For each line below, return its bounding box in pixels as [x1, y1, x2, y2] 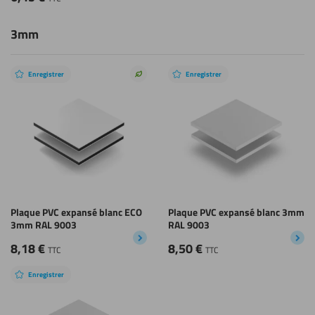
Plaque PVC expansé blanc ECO [11, 205, 142, 219]
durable [134, 86, 172, 103]
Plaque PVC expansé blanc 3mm [168, 205, 304, 219]
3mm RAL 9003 [11, 217, 77, 232]
